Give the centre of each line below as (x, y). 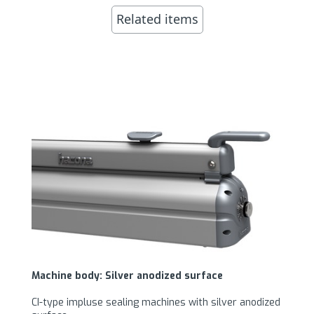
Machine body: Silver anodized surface (127, 275)
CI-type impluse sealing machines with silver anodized (156, 302)
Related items (157, 19)
